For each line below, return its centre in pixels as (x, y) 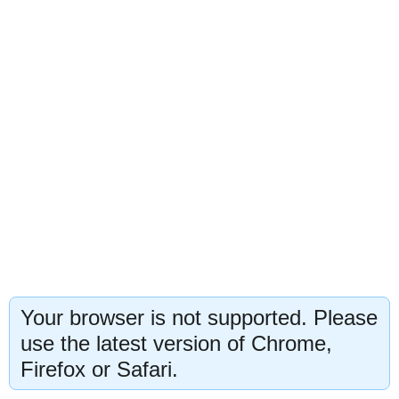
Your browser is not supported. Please (199, 318)
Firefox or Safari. (99, 369)
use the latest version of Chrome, (176, 343)
